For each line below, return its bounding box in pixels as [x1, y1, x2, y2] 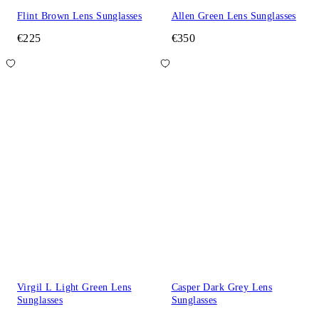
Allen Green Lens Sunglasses [171, 10, 296, 21]
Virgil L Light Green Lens [17, 282, 132, 293]
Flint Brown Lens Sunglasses [17, 10, 142, 21]
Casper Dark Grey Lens [171, 282, 273, 293]
